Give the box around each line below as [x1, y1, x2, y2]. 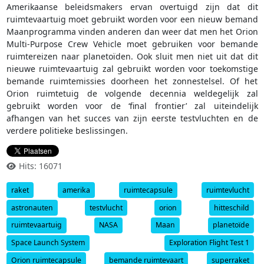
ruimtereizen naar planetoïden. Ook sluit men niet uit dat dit [6, 51, 258, 62]
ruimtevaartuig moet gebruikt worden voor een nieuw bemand [6, 14, 258, 25]
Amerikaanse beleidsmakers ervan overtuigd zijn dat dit [6, 1, 258, 13]
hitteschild [213, 202, 249, 213]
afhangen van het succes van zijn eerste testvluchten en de [6, 113, 258, 124]
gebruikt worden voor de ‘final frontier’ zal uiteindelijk [6, 100, 258, 112]
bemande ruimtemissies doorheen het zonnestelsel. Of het [6, 75, 258, 87]
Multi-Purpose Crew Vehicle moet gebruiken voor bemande [6, 38, 258, 50]
